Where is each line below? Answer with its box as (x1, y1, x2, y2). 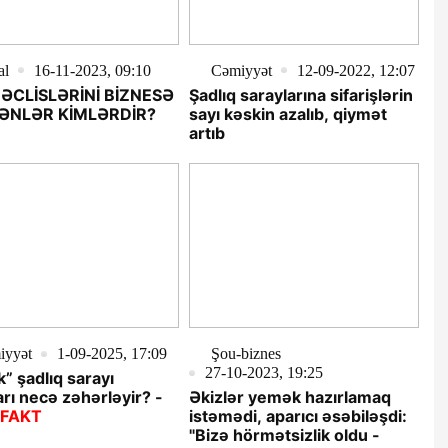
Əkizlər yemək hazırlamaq (188, 387, 391, 408)
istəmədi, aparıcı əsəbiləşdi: (188, 406, 407, 427)
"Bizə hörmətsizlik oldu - (188, 425, 380, 446)
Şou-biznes (210, 345, 281, 363)
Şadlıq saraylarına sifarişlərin (188, 84, 413, 105)
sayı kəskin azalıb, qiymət (188, 103, 387, 124)
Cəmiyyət (210, 61, 272, 79)
